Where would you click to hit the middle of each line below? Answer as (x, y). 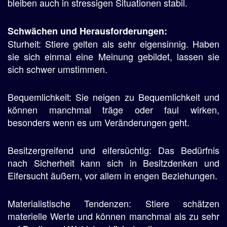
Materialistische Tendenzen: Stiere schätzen (113, 203)
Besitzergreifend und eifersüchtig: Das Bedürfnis (113, 150)
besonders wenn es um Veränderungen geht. (99, 122)
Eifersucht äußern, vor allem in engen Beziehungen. (112, 175)
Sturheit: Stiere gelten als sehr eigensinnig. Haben (113, 44)
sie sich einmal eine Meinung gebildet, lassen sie (113, 56)
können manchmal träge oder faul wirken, (113, 109)
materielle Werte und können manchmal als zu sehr (113, 216)
